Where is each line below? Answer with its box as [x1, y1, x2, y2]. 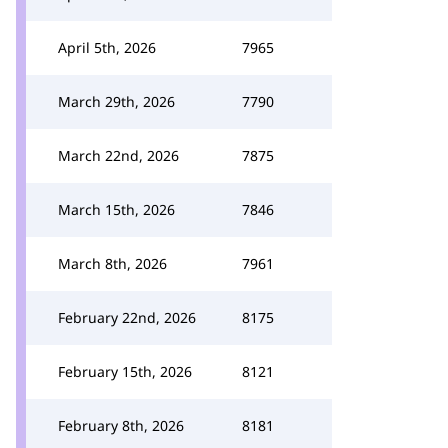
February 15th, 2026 [58, 362, 192, 381]
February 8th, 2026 [58, 416, 184, 435]
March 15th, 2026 [58, 200, 175, 219]
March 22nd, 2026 [58, 146, 179, 165]
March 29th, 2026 [58, 92, 175, 111]
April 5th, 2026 [58, 38, 156, 57]
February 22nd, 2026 [58, 308, 196, 327]
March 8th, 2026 [58, 254, 167, 273]
